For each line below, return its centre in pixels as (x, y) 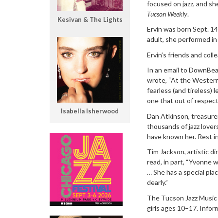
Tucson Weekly (167, 14)
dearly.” (157, 182)
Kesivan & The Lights (90, 20)
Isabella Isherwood (90, 111)
